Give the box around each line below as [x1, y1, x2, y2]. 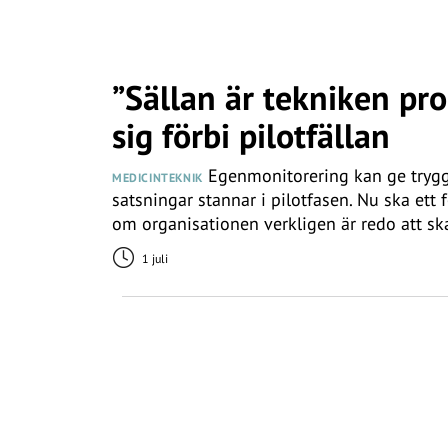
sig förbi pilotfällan [112, 113, 390, 157]
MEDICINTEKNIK [112, 170, 203, 185]
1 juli [139, 251, 168, 266]
